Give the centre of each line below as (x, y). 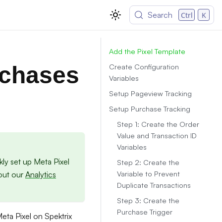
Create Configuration (144, 66)
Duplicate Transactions (154, 185)
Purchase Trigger (145, 212)
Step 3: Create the (148, 200)
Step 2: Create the (148, 162)
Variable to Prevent (148, 173)
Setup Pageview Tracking (150, 93)
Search (160, 15)
